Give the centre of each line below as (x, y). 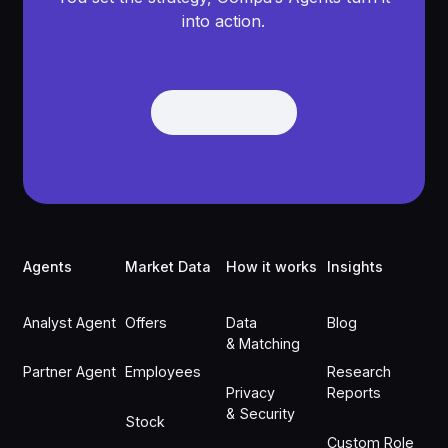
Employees (162, 372)
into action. (224, 21)
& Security (260, 414)
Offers (145, 322)
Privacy (250, 393)
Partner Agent (70, 372)
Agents (48, 267)
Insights (355, 267)
